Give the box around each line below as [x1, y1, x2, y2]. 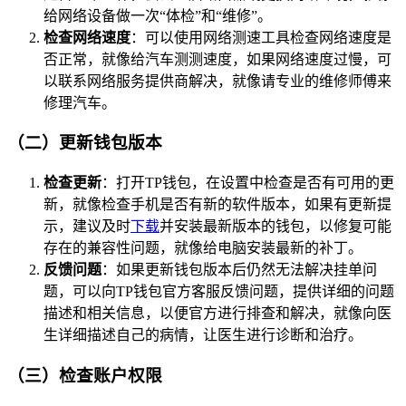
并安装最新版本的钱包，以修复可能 [159, 218, 391, 235]
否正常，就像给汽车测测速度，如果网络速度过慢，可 [43, 51, 391, 67]
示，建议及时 [43, 218, 130, 235]
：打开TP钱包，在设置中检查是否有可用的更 [101, 175, 394, 191]
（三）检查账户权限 [7, 365, 162, 385]
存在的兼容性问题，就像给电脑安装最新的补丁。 [43, 240, 362, 256]
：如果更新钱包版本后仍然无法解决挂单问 [101, 262, 377, 278]
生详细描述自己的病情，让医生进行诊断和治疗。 [43, 327, 362, 343]
